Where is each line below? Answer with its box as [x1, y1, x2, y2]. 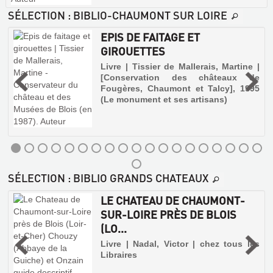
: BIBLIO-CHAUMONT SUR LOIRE [65, 8, 227, 22]
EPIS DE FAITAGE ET [101, 30, 200, 44]
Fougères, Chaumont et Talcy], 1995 [101, 83, 260, 94]
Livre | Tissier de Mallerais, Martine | [101, 62, 260, 72]
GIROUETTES [101, 44, 166, 58]
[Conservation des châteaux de [101, 73, 260, 83]
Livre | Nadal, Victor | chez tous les [101, 238, 260, 249]
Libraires [101, 249, 138, 260]
